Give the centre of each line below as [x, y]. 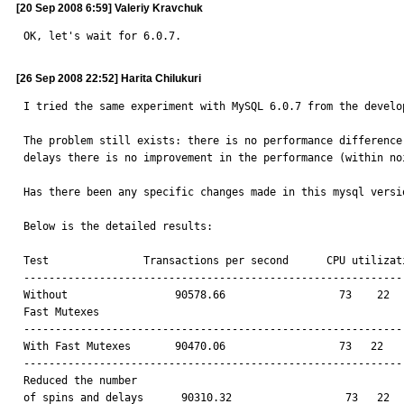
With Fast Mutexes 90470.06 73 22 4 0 [77, 346]
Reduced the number [83, 381]
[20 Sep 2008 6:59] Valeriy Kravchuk [110, 8]
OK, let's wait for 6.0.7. [102, 36]
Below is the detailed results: [118, 226]
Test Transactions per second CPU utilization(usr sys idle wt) [156, 261]
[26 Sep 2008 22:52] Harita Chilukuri [109, 78]
